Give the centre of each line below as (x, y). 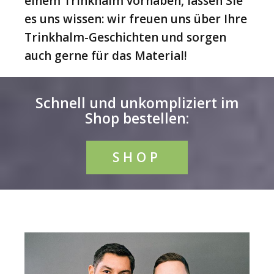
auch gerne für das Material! (106, 56)
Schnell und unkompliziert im (137, 103)
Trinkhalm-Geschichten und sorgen (125, 38)
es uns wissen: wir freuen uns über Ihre (136, 19)
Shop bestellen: (137, 118)
